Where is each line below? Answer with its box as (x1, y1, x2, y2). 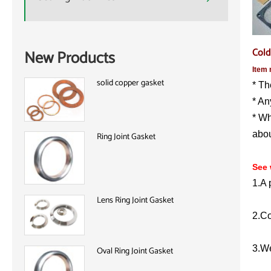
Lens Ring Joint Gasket (97, 193, 174, 207)
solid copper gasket (97, 76, 164, 90)
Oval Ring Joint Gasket (97, 244, 173, 258)
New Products (24, 45, 115, 71)
